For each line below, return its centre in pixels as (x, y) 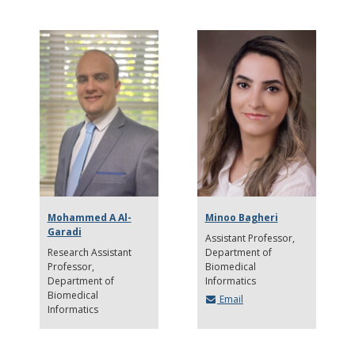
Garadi (64, 232)
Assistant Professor (248, 239)
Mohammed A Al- (89, 218)
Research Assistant (89, 253)
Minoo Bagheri (241, 218)
